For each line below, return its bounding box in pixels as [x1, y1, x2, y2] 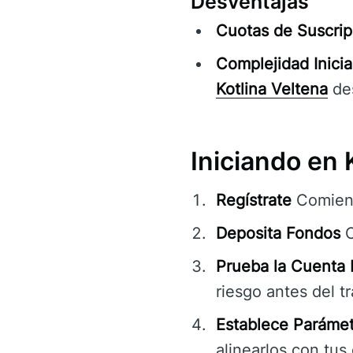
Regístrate [216, 191, 292, 210]
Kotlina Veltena [216, 80, 328, 99]
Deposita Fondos [216, 224, 340, 243]
